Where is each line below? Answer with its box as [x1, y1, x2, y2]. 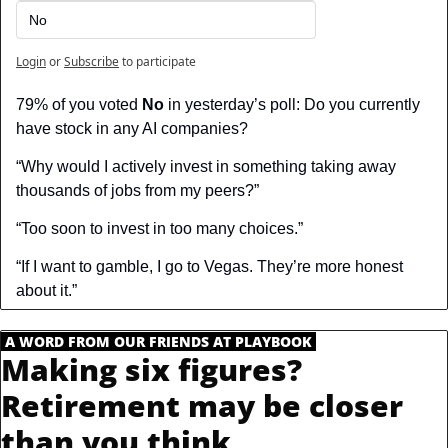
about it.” [16, 282, 77, 300]
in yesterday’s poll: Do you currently [164, 96, 420, 114]
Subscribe [64, 53, 119, 71]
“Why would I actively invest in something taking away [16, 158, 396, 176]
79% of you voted [16, 96, 142, 114]
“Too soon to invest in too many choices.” [16, 220, 303, 238]
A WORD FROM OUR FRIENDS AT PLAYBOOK [5, 332, 312, 352]
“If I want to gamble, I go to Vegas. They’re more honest [16, 258, 403, 276]
